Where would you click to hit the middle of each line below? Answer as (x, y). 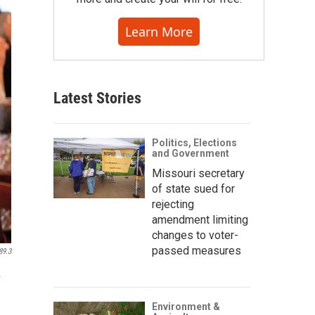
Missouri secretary (198, 173)
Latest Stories (97, 98)
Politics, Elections (194, 143)
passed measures (197, 251)
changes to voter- (195, 235)
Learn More (159, 32)
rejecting (173, 204)
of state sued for (193, 189)
